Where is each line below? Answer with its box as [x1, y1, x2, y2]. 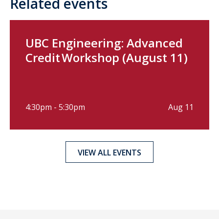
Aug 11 [168, 101, 194, 112]
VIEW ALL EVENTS [78, 147, 141, 158]
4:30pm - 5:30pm [25, 101, 85, 112]
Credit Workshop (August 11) [25, 49, 188, 66]
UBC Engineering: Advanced [25, 34, 183, 51]
